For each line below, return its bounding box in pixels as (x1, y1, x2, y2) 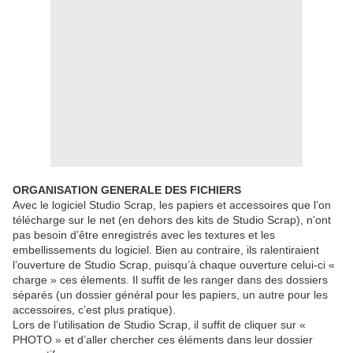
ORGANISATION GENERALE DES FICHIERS (13, 184, 241, 197)
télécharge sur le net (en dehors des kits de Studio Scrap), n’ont (13, 214, 331, 227)
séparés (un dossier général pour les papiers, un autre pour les (13, 288, 328, 302)
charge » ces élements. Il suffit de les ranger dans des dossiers (13, 273, 328, 287)
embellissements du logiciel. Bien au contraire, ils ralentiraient (13, 243, 319, 257)
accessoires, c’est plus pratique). (13, 303, 176, 317)
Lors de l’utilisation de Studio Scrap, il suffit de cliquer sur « (13, 318, 306, 332)
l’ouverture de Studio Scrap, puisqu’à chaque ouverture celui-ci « (13, 258, 335, 272)
